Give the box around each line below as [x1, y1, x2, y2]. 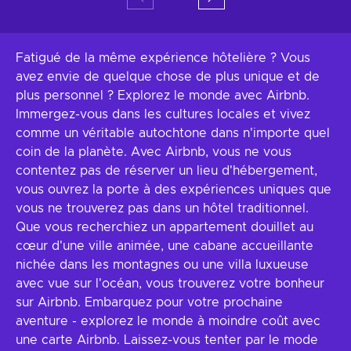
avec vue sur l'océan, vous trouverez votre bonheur [16, 277, 324, 290]
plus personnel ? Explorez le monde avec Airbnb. [16, 89, 309, 102]
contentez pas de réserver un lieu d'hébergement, [16, 165, 317, 177]
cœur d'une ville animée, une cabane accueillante [16, 240, 313, 252]
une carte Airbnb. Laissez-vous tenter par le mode [16, 334, 318, 346]
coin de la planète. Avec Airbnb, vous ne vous [16, 146, 291, 158]
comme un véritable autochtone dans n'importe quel [16, 127, 330, 139]
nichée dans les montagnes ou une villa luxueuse [16, 259, 309, 271]
